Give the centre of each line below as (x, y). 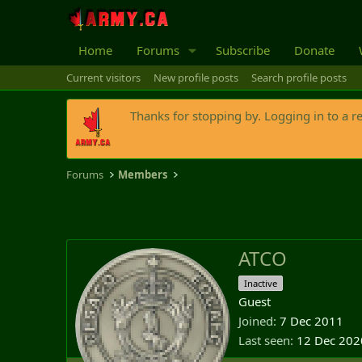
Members (143, 175)
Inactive (261, 284)
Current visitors (103, 78)
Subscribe (242, 50)
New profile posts (196, 78)
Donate (314, 50)
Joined (256, 321)
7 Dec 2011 (311, 321)
